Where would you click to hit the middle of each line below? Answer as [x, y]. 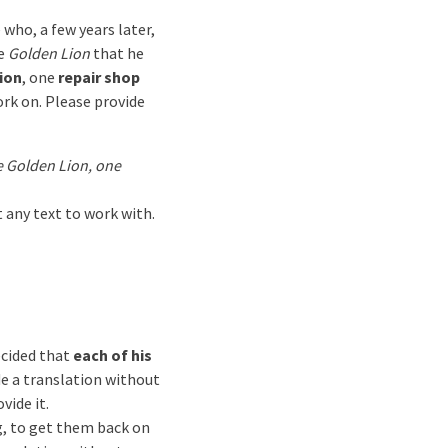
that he [117, 53]
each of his [112, 355]
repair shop [99, 77]
